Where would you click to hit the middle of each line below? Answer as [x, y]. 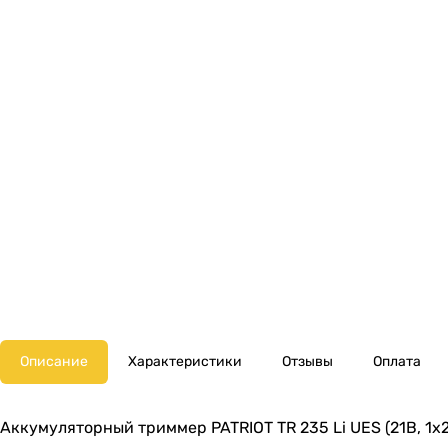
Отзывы [307, 362]
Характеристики [185, 362]
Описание [54, 362]
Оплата [397, 362]
